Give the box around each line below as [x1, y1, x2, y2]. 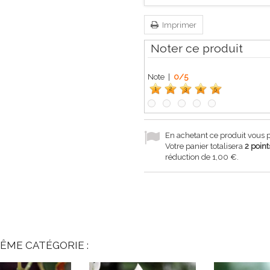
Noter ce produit [151, 42, 243, 55]
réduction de [165, 152, 212, 162]
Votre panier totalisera [165, 142, 245, 151]
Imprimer [160, 20, 196, 30]
